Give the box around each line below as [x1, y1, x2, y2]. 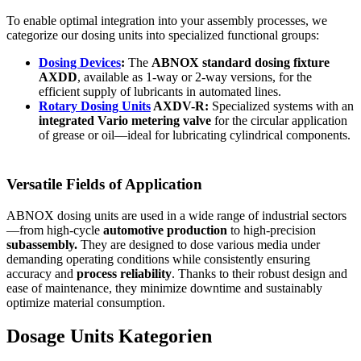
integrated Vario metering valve [39, 114, 211, 128]
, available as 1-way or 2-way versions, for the [77, 70, 312, 85]
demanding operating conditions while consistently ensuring [6, 251, 310, 266]
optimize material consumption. [6, 295, 165, 309]
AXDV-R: [151, 99, 209, 114]
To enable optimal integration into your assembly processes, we [6, 14, 327, 28]
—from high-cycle [6, 222, 103, 237]
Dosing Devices [39, 56, 121, 70]
